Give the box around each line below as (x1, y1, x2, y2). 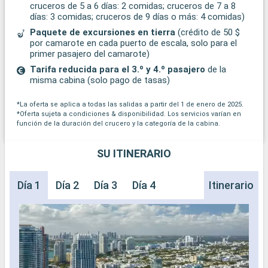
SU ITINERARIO (97, 147, 171, 160)
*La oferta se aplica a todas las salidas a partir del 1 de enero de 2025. (17, 100, 243, 109)
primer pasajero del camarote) (30, 48, 150, 60)
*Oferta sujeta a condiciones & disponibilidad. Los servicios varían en (17, 110, 241, 118)
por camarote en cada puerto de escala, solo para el (30, 38, 237, 49)
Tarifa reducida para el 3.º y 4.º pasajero (30, 64, 205, 75)
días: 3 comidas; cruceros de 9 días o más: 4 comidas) (30, 11, 245, 23)
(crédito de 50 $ (175, 27, 240, 38)
